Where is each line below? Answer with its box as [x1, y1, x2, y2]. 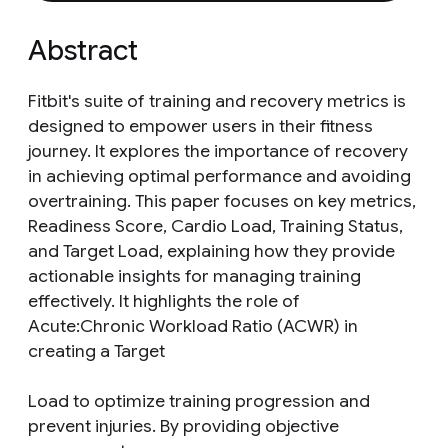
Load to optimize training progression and [28, 390, 370, 412]
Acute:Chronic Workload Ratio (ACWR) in [28, 315, 358, 337]
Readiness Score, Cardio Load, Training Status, [28, 215, 403, 237]
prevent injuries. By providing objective [28, 415, 339, 437]
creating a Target [28, 340, 165, 362]
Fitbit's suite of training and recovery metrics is [28, 90, 406, 112]
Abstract [28, 33, 138, 68]
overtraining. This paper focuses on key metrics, [28, 190, 416, 212]
